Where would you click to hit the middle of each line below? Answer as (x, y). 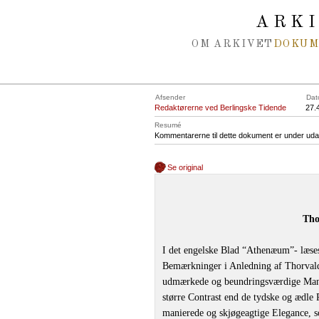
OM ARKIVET (232, 44)
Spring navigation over (67, 13)
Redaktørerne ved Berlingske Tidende (220, 108)
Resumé (168, 125)
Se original (185, 167)
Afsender (170, 97)
